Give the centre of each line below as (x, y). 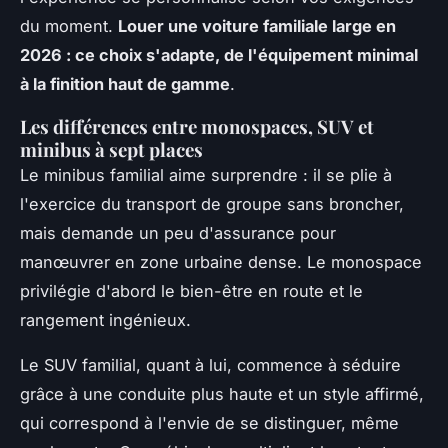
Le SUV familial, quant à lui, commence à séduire (210, 364)
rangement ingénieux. (105, 319)
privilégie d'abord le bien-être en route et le (191, 290)
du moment (64, 25)
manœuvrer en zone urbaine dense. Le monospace (221, 261)
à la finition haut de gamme (125, 83)
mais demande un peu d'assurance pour (178, 232)
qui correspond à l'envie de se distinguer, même (209, 422)
